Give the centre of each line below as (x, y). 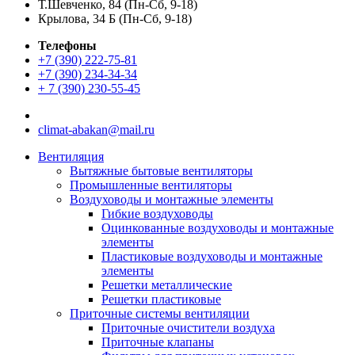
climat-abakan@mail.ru (96, 130)
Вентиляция (71, 157)
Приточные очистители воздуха (188, 328)
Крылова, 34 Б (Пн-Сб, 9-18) (115, 19)
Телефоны (67, 46)
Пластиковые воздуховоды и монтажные (212, 256)
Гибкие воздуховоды (157, 214)
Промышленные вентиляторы (151, 185)
